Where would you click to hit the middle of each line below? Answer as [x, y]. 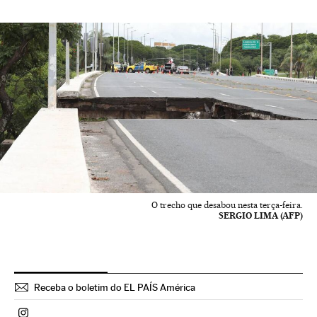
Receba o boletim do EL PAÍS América [115, 287]
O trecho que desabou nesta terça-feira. [227, 204]
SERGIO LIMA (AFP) [261, 215]
